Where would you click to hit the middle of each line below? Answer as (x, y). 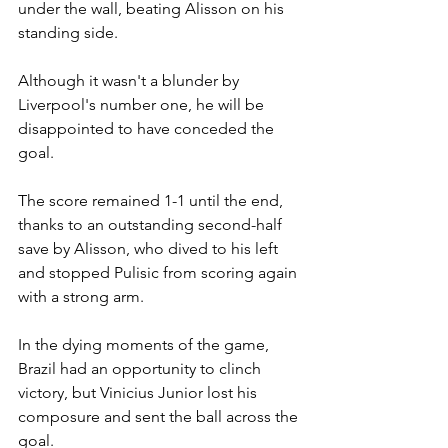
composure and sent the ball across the (160, 417)
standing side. (68, 33)
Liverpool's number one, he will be (143, 105)
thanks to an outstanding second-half (152, 225)
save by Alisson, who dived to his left (150, 249)
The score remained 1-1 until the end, (152, 201)
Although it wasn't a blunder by (130, 81)
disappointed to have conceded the (148, 129)
